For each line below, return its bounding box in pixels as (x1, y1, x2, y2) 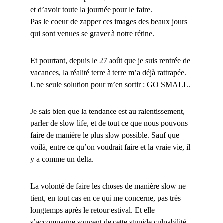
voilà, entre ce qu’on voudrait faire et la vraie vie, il (30, 143, 190, 152)
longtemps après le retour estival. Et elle (30, 206, 155, 215)
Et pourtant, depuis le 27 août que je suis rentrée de (30, 56, 190, 65)
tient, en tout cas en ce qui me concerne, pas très (30, 194, 181, 203)
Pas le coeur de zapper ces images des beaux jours (30, 17, 187, 26)
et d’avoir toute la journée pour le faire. (30, 5, 152, 14)
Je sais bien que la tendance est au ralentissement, (30, 107, 185, 116)
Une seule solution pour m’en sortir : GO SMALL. (30, 80, 190, 89)
